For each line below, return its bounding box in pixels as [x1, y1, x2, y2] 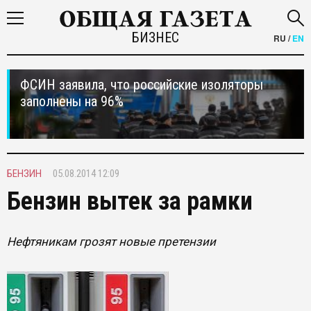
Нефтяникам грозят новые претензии [7, 235, 216, 249]
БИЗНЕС [131, 29, 179, 46]
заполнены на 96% [20, 93, 124, 110]
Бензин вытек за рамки [7, 187, 253, 216]
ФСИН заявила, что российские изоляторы [20, 76, 263, 93]
